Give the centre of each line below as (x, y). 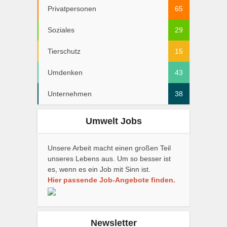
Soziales (61, 30)
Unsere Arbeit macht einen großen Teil (109, 148)
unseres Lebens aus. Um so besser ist (109, 159)
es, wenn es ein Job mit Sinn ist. (99, 169)
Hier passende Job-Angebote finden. (111, 180)
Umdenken (65, 73)
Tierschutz (64, 51)
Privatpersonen (72, 9)
